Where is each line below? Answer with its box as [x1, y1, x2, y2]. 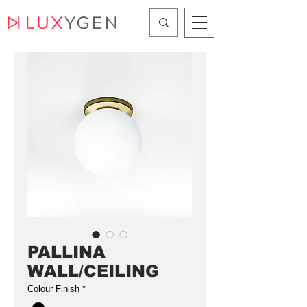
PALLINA [27, 243, 106, 261]
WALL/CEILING [27, 262, 159, 280]
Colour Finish [27, 284, 79, 294]
